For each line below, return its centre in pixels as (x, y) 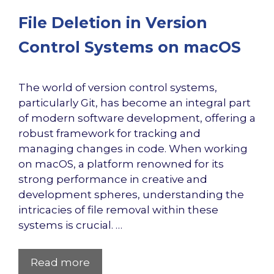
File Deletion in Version (113, 23)
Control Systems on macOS (130, 47)
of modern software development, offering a (137, 118)
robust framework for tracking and (109, 133)
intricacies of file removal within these (118, 210)
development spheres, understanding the (131, 194)
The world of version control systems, (118, 87)
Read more (60, 262)
